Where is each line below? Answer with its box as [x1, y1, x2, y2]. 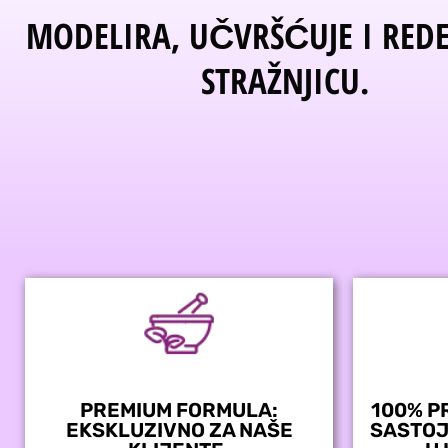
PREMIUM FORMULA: [80, 398, 278, 422]
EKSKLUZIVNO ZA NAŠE [65, 418, 293, 442]
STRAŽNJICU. [201, 57, 369, 105]
